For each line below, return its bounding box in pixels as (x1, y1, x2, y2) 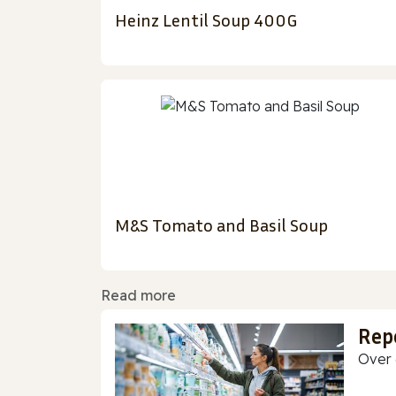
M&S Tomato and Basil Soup (115, 214, 328, 236)
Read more (101, 286, 176, 305)
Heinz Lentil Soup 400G (115, 9, 297, 31)
